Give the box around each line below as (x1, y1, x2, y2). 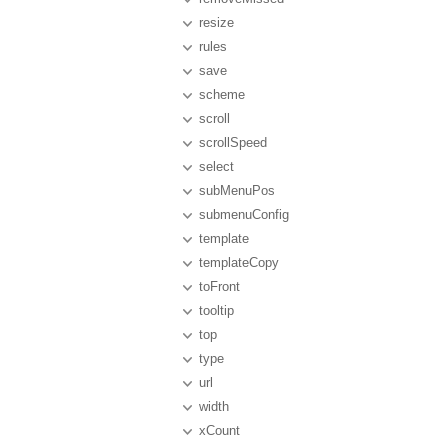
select (199, 159, 234, 174)
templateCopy (199, 255, 279, 270)
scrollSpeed (199, 135, 267, 150)
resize (199, 15, 234, 30)
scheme (199, 87, 245, 102)
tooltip (199, 303, 234, 318)
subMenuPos (199, 183, 275, 198)
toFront (199, 279, 240, 294)
